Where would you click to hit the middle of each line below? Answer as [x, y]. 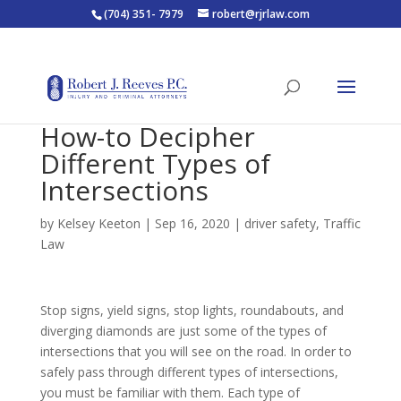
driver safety [280, 223]
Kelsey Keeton [98, 223]
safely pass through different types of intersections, [189, 372]
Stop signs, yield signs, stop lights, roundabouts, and [192, 310]
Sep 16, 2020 [192, 223]
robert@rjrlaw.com [260, 14]
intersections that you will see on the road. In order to [196, 351]
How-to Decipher [147, 137]
